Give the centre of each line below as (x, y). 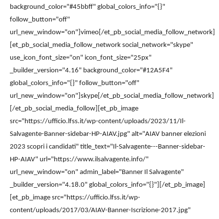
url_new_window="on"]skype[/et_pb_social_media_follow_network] (112, 96)
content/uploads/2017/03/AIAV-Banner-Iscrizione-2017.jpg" (100, 210)
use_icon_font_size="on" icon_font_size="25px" (81, 58)
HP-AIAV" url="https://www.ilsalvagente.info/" (79, 159)
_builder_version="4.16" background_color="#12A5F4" (91, 70)
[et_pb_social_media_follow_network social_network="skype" (101, 45)
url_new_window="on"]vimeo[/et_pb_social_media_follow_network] (112, 32)
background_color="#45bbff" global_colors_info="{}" (88, 7)
